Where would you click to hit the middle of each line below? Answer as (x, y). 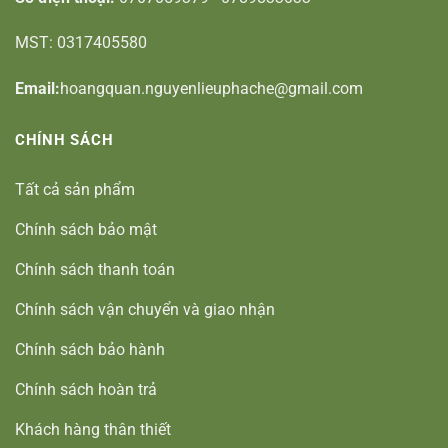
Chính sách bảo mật (85, 229)
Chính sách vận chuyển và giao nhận (144, 309)
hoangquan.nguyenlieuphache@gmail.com (211, 89)
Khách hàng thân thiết (92, 429)
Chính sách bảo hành (89, 349)
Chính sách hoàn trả (85, 389)
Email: (37, 89)
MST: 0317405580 (81, 43)
